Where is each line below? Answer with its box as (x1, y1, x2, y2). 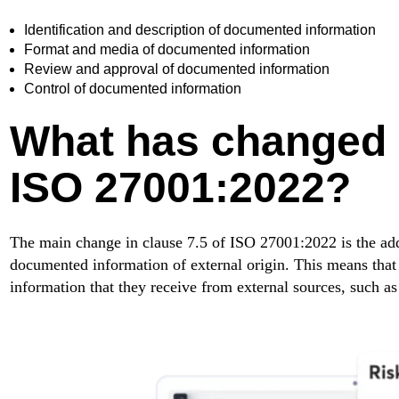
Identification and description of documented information (23, 22, 376, 38)
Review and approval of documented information (23, 61, 330, 77)
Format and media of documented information (23, 42, 310, 58)
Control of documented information (23, 81, 241, 97)
